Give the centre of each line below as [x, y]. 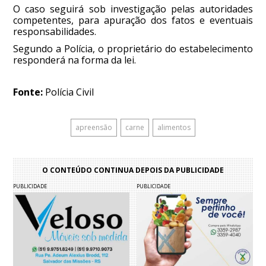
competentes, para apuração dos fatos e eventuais [133, 20]
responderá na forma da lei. [75, 60]
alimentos [174, 128]
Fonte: [28, 92]
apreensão [94, 128]
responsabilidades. [55, 32]
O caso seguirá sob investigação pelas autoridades [133, 9]
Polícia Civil [69, 92]
